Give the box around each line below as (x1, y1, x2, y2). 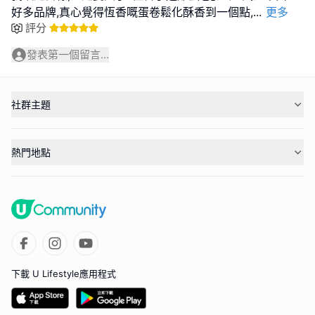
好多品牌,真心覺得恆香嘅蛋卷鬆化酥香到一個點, (11, 4, 253, 19)
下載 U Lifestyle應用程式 (11, 267, 116, 279)
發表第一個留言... (27, 47, 109, 61)
